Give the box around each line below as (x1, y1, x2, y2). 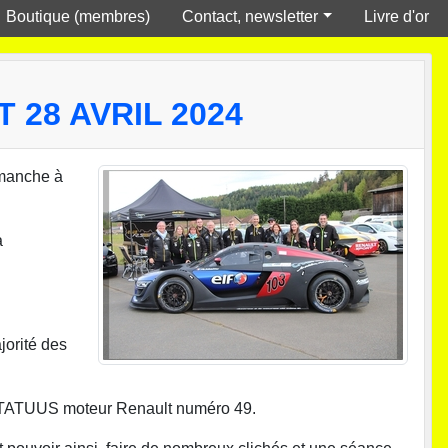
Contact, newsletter (182, 7, 319, 25)
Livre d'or (364, 7, 430, 25)
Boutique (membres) (6, 7, 151, 25)
